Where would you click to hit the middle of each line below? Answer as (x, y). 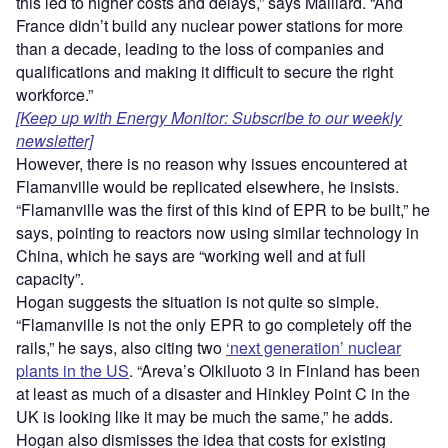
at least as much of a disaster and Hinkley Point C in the (213, 393)
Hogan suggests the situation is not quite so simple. (197, 301)
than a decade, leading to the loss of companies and (200, 48)
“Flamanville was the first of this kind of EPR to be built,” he (223, 209)
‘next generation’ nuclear (313, 347)
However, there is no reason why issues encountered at (211, 163)
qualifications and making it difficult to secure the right (204, 71)
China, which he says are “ (110, 255)
